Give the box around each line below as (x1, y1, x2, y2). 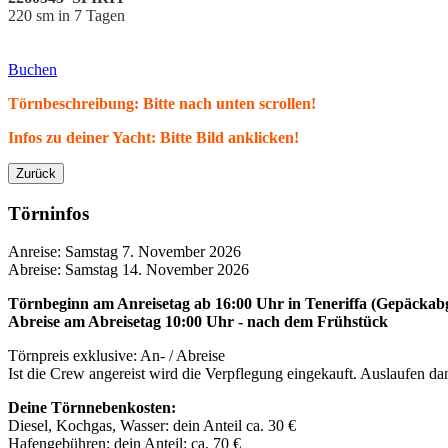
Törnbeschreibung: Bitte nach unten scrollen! (8, 94, 316, 112)
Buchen (8, 60, 57, 78)
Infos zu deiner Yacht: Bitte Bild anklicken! (8, 128, 299, 146)
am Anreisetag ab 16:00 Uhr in (89, 295, 301, 313)
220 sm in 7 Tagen (8, 6, 125, 24)
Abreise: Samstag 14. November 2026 (8, 261, 249, 279)
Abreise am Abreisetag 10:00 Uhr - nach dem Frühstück (8, 313, 388, 331)
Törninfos (8, 202, 89, 224)
